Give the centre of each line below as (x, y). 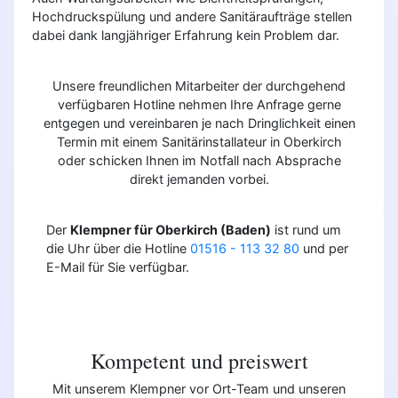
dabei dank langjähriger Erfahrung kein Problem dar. (186, 35)
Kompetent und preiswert (199, 359)
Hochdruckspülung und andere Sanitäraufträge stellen (192, 16)
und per (326, 248)
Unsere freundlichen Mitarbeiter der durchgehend (199, 85)
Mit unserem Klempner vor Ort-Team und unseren (199, 388)
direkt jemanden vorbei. (199, 179)
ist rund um (306, 229)
